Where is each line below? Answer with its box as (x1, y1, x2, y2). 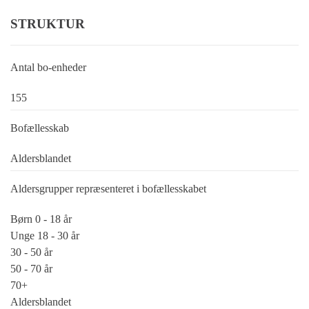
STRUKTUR (10, 17, 85, 32)
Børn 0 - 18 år (10, 213, 72, 226)
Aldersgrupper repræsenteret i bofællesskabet (10, 183, 206, 195)
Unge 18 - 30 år (10, 230, 79, 242)
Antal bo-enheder (10, 61, 86, 74)
